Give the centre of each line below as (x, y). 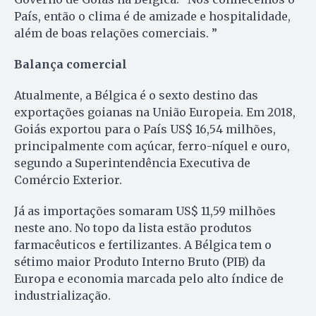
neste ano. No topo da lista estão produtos (133, 228)
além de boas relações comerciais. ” (116, 34)
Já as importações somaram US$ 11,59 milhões (145, 211)
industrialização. (62, 296)
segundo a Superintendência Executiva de (132, 163)
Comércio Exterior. (68, 180)
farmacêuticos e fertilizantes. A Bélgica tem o (143, 245)
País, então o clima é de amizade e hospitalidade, (152, 17)
